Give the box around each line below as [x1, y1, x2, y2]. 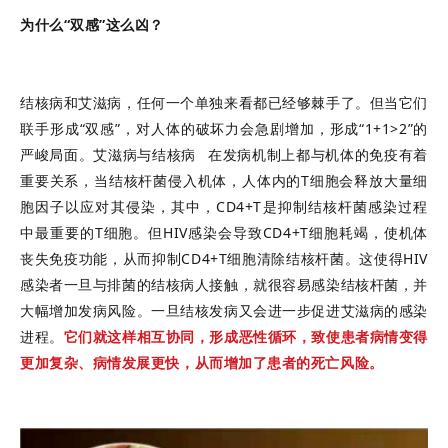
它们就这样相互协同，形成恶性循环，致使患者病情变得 [63, 326, 428, 346]
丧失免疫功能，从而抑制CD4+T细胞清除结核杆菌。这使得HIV [20, 248, 428, 268]
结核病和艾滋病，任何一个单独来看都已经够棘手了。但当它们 [20, 92, 428, 112]
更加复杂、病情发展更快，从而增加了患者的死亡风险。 [20, 352, 384, 372]
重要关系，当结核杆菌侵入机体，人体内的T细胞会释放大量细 [20, 170, 428, 190]
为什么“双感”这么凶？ [20, 14, 164, 34]
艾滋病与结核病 [93, 144, 196, 164]
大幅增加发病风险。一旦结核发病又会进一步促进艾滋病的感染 [20, 300, 428, 320]
